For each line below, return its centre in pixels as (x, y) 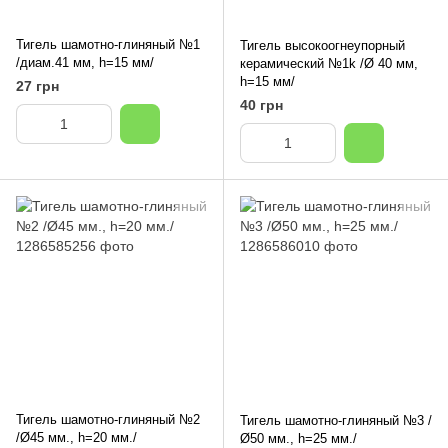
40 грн (261, 105)
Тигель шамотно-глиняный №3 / (336, 420)
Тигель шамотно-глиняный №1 (108, 44)
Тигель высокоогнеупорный (322, 45)
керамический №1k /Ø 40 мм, (329, 63)
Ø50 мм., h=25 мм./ (298, 438)
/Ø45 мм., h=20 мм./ (76, 437)
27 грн (37, 86)
